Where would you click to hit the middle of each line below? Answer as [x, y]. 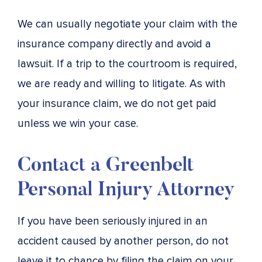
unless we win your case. [78, 123]
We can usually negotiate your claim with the [127, 24]
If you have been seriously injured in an [113, 221]
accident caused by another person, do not [123, 241]
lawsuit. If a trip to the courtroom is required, [127, 64]
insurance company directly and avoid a [114, 44]
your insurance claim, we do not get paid [117, 104]
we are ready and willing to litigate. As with [122, 84]
